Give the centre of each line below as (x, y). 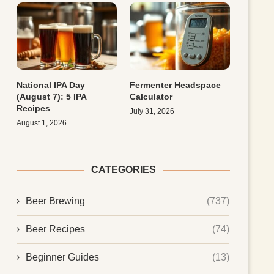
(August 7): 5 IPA (52, 96)
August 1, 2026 (42, 123)
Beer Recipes (56, 229)
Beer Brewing (56, 201)
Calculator (151, 96)
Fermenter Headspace (176, 85)
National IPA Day (51, 85)
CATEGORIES (123, 169)
